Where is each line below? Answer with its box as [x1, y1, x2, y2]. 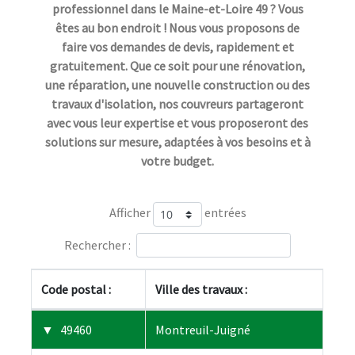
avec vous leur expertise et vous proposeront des [47, 114, 308, 131]
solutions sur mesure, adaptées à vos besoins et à [44, 133, 311, 150]
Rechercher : [64, 236, 131, 253]
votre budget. [141, 152, 214, 169]
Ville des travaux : [155, 281, 247, 297]
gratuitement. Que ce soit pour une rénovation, [50, 57, 305, 74]
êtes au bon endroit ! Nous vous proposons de [55, 19, 300, 36]
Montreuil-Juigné [155, 321, 250, 338]
